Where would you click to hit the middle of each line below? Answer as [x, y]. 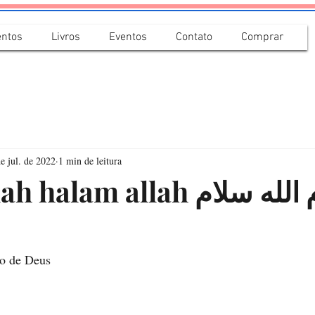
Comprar [262, 37]
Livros [66, 37]
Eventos [128, 37]
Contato [194, 37]
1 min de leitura [90, 160]
